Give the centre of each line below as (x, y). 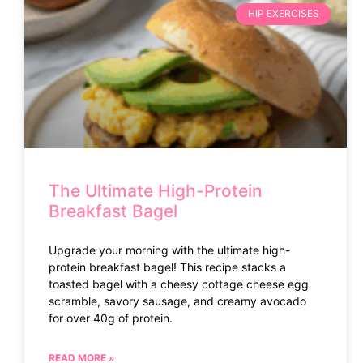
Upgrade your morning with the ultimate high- (169, 250)
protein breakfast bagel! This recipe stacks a (167, 267)
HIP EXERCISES (283, 14)
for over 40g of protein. (111, 318)
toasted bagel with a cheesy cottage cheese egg (179, 284)
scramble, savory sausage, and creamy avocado (177, 301)
